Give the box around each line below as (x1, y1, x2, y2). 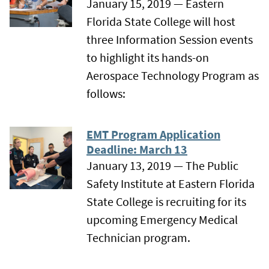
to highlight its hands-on (86, 49, 209, 65)
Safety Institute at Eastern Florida (86, 175, 255, 191)
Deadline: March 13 (86, 141, 187, 157)
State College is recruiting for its (86, 193, 246, 209)
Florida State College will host (86, 13, 235, 29)
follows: (86, 85, 125, 101)
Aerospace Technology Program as (86, 67, 259, 83)
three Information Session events (86, 31, 253, 47)
